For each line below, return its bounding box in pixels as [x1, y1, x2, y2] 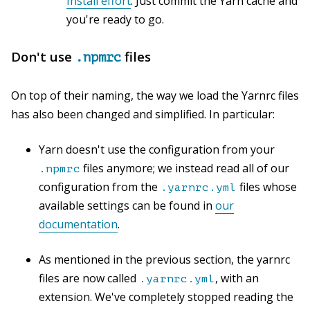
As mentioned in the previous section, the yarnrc [39, 251, 290, 267]
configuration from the [39, 179, 161, 194]
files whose [237, 179, 297, 194]
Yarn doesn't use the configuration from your [39, 141, 275, 157]
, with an [215, 270, 259, 286]
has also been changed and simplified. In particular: [11, 106, 275, 122]
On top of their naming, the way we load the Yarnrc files [11, 87, 299, 103]
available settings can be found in [39, 197, 215, 213]
